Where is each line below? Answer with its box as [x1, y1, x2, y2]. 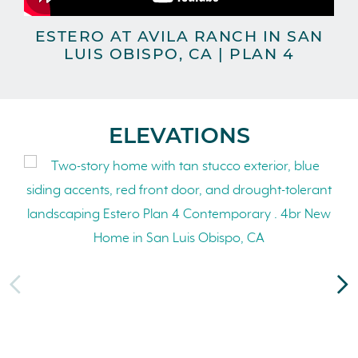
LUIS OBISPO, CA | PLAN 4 [64, 45, 294, 64]
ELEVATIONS [108, 122, 250, 149]
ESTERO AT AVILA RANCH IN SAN [34, 27, 324, 46]
